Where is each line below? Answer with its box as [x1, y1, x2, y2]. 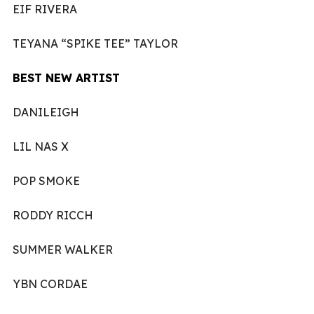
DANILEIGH [13, 104, 79, 119]
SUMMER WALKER [13, 242, 113, 257]
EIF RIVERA [13, 1, 77, 16]
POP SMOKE [13, 173, 80, 188]
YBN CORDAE [13, 276, 88, 291]
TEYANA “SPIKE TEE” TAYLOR [13, 36, 178, 50]
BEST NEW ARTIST [13, 70, 120, 85]
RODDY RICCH [13, 207, 93, 222]
